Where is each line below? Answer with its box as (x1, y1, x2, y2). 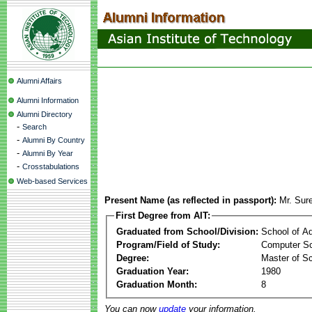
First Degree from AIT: (116, 210, 210, 221)
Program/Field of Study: (116, 239, 220, 250)
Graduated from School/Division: (116, 226, 258, 237)
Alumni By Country (22, 136, 85, 144)
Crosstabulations (22, 162, 79, 171)
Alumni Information (17, 96, 79, 104)
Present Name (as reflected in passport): (104, 195, 276, 205)
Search (22, 123, 47, 131)
